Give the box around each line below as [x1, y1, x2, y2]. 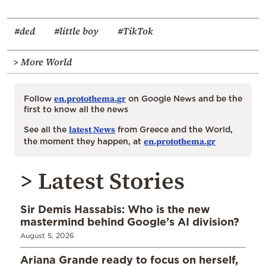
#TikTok [118, 24, 153, 38]
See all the [24, 125, 69, 134]
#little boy [54, 24, 99, 38]
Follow [24, 94, 54, 103]
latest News [69, 123, 115, 136]
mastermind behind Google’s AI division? [20, 216, 239, 228]
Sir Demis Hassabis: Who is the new [20, 203, 210, 216]
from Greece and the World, [115, 125, 233, 134]
